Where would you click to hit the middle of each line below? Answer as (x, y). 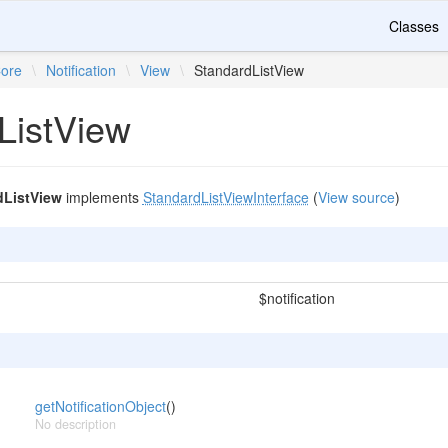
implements (102, 197)
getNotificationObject (100, 406)
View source (356, 197)
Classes (414, 26)
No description (75, 424)
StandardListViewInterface (225, 197)
